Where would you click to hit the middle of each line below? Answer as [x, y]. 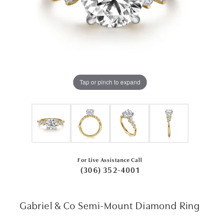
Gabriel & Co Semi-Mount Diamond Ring [110, 205]
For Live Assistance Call [110, 159]
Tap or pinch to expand [110, 82]
